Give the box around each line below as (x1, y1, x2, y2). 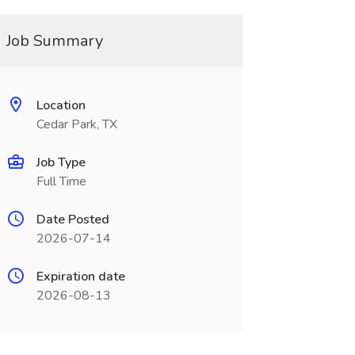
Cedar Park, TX (36, 116, 117, 133)
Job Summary (6, 30, 103, 52)
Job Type (36, 154, 86, 171)
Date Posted (36, 211, 109, 228)
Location (36, 97, 86, 114)
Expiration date (36, 268, 125, 285)
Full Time (36, 173, 86, 190)
